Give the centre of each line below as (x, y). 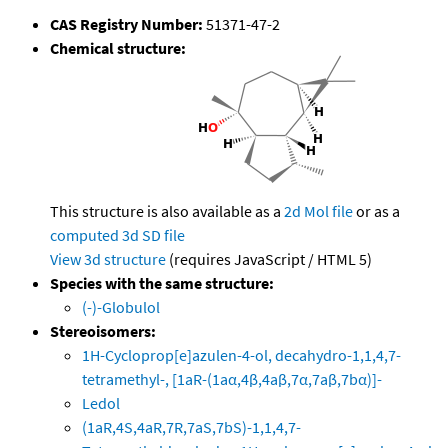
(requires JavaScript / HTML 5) (269, 259)
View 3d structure (108, 259)
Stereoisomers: (103, 331)
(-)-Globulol (121, 307)
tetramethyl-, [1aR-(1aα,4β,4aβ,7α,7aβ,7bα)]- (232, 379)
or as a (376, 211)
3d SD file (153, 235)
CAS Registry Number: (126, 24)
